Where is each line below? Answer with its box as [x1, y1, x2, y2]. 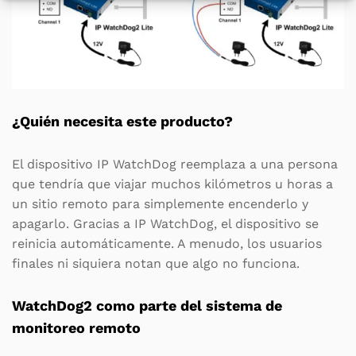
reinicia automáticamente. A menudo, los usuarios [12, 236, 322, 252]
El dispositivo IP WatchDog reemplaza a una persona [12, 157, 338, 172]
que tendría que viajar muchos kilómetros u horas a [12, 176, 333, 192]
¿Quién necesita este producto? [12, 113, 233, 130]
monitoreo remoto [12, 319, 141, 337]
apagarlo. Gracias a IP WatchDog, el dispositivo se [12, 216, 319, 232]
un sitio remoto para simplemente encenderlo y [12, 196, 308, 212]
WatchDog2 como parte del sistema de [12, 297, 282, 315]
